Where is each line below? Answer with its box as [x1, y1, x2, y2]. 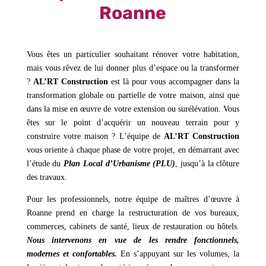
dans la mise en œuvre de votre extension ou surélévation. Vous [26, 104, 240, 113]
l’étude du [26, 159, 64, 168]
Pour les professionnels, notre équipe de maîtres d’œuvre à [26, 194, 240, 204]
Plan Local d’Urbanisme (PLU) [64, 159, 176, 168]
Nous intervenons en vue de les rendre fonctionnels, [26, 235, 240, 245]
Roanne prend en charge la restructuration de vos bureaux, [26, 208, 240, 217]
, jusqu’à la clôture [175, 159, 240, 168]
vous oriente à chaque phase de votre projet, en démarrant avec [26, 145, 240, 154]
